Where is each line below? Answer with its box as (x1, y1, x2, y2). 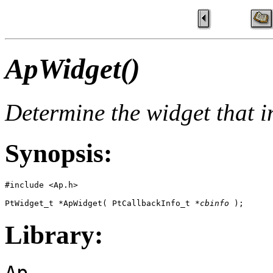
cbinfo (200, 198, 229, 208)
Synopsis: (5, 138, 112, 168)
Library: (5, 220, 103, 249)
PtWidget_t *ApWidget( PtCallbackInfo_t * (5, 198, 200, 208)
